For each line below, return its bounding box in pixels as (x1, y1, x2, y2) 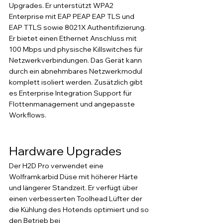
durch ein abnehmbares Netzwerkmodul (9, 67, 144, 76)
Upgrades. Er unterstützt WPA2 (9, 1, 115, 10)
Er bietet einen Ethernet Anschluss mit (9, 34, 138, 43)
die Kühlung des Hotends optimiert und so (9, 205, 150, 214)
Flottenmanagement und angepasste (9, 100, 136, 109)
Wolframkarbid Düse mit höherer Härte (9, 172, 139, 181)
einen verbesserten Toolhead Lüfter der (9, 194, 144, 203)
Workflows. (9, 111, 46, 119)
